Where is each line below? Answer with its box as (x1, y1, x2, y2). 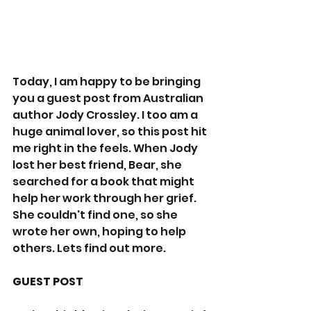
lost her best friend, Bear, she (12, 156, 184, 173)
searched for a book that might (12, 173, 196, 190)
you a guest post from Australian (12, 90, 205, 106)
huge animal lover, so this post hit (12, 123, 209, 140)
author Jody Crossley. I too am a (12, 106, 200, 123)
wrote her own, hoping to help (12, 223, 188, 239)
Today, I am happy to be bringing (12, 73, 203, 90)
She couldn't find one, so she (12, 206, 180, 223)
